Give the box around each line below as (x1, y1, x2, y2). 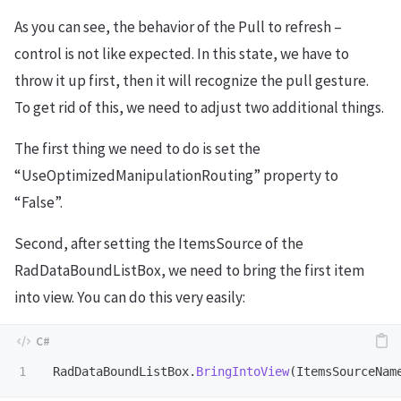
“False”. (14, 192, 63, 212)
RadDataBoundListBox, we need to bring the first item (14, 260, 364, 280)
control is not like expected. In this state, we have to (14, 43, 349, 64)
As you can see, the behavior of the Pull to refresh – (14, 16, 342, 37)
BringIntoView (196, 363, 289, 379)
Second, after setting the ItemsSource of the (14, 233, 303, 253)
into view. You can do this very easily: (14, 286, 245, 307)
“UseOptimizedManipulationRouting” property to (14, 165, 338, 185)
